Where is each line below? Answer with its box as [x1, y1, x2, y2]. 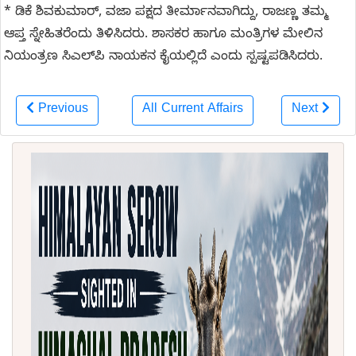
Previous [38, 102, 88, 120]
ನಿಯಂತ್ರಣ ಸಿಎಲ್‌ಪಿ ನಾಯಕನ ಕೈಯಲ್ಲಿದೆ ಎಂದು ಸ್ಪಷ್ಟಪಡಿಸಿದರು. [4, 49, 323, 68]
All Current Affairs [141, 102, 243, 120]
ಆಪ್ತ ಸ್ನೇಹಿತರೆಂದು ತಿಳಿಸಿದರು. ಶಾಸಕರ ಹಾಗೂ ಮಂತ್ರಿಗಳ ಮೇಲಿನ [4, 27, 323, 45]
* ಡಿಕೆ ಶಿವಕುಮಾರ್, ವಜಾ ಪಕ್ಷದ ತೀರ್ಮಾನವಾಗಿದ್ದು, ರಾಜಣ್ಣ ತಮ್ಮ [4, 5, 328, 23]
